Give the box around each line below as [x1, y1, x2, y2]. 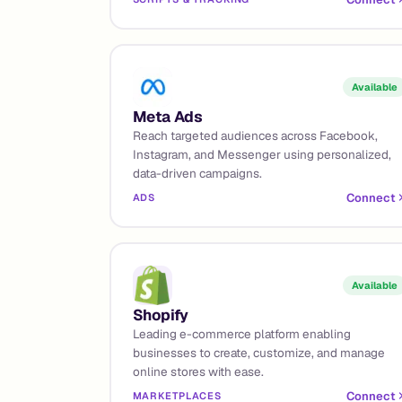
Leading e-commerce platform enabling [132, 325, 351, 342]
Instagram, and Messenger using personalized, [132, 145, 391, 162]
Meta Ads [132, 106, 203, 127]
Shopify [132, 304, 189, 325]
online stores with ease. [132, 363, 264, 380]
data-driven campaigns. [132, 164, 262, 181]
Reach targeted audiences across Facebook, [132, 127, 378, 144]
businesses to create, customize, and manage [132, 344, 385, 361]
